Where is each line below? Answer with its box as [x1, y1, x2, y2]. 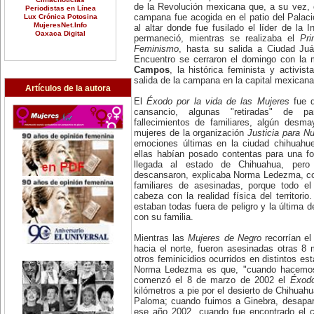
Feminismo [134, 43, 179, 54]
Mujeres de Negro [188, 233, 261, 243]
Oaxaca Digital [35, 29, 86, 37]
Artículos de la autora [25, 83, 111, 93]
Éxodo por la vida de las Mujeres [146, 96, 289, 107]
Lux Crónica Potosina [23, 12, 97, 20]
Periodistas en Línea [25, 4, 96, 12]
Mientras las [134, 233, 189, 243]
